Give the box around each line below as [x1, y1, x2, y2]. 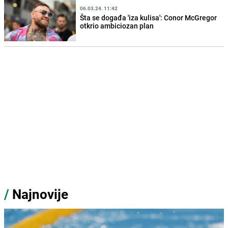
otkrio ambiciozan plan [80, 20, 154, 31]
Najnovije [12, 185, 68, 204]
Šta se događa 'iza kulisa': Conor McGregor [80, 12, 217, 22]
